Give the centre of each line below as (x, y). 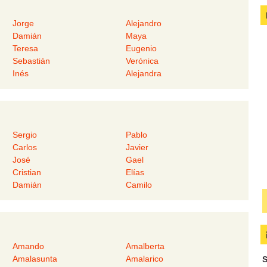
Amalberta (145, 246)
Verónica (142, 61)
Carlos (24, 148)
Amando (28, 246)
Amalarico (145, 259)
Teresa (25, 49)
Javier (137, 148)
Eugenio (142, 49)
